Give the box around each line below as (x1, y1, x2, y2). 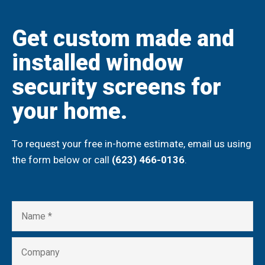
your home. (12, 98, 127, 125)
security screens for (12, 74, 221, 101)
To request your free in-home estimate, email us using (12, 138, 251, 150)
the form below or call (12, 154, 112, 166)
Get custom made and (12, 25, 234, 52)
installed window (12, 50, 183, 76)
